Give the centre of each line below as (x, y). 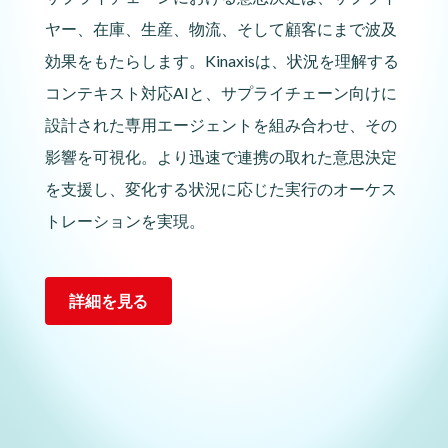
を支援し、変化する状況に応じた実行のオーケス (221, 188)
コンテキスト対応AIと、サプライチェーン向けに (221, 92)
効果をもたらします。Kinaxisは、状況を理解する (222, 60)
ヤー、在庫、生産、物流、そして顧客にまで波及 (221, 28)
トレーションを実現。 (125, 220)
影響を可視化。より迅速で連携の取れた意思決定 (221, 156)
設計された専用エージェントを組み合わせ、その (221, 124)
